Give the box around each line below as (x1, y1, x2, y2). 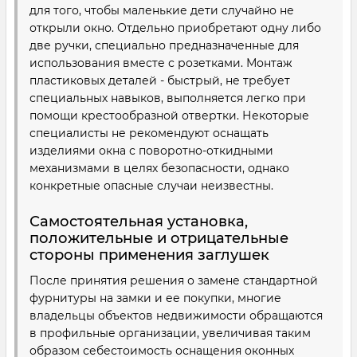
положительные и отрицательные (29, 229, 288, 247)
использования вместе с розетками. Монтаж (29, 56, 292, 70)
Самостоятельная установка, (29, 213, 248, 230)
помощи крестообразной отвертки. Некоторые (29, 108, 309, 123)
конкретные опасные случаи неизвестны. (29, 178, 273, 193)
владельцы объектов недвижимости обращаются (29, 308, 323, 323)
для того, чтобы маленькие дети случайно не (29, 3, 294, 18)
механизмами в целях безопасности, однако (29, 161, 289, 175)
